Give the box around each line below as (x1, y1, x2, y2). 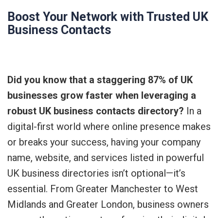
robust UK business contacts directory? (7, 105, 184, 117)
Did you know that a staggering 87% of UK (7, 74, 193, 86)
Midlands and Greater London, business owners (7, 199, 209, 210)
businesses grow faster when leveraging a (7, 90, 196, 101)
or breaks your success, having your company (7, 136, 200, 148)
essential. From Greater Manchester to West (7, 183, 198, 195)
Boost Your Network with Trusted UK (7, 10, 208, 24)
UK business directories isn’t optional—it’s (7, 167, 185, 179)
